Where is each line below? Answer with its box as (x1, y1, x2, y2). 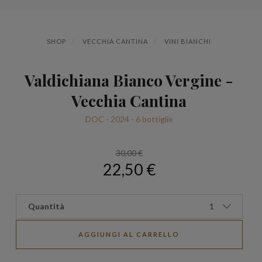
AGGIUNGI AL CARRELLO (78, 230, 180, 239)
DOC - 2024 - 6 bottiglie (85, 114, 173, 125)
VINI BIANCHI (164, 37, 211, 46)
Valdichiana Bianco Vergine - (25, 70, 233, 91)
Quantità (27, 201, 64, 212)
